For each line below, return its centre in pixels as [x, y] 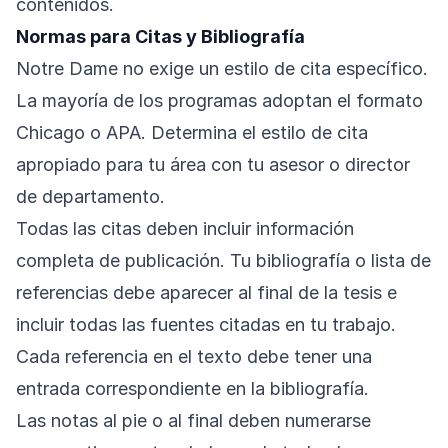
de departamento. [90, 197]
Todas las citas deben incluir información [185, 229]
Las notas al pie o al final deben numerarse [193, 421]
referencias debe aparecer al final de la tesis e [206, 293]
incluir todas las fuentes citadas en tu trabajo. [206, 325]
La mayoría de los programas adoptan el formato [219, 101]
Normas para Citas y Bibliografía [160, 37]
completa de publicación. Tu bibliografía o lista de [223, 261]
